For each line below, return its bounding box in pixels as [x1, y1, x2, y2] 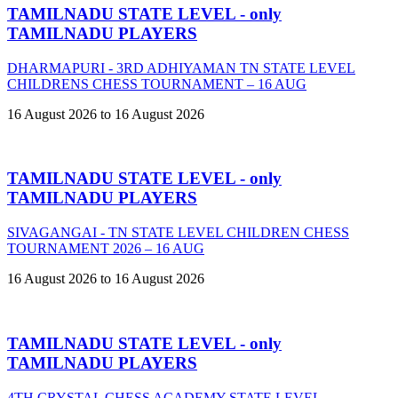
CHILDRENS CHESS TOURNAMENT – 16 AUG [7, 76, 306, 92]
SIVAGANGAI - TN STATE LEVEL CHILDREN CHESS [7, 225, 349, 241]
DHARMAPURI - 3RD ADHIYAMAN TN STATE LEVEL [7, 60, 355, 76]
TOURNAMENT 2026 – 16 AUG [7, 241, 204, 257]
